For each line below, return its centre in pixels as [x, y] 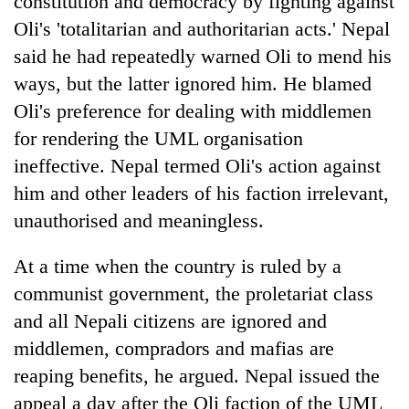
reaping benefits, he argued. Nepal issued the [197, 375]
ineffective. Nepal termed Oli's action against [197, 165]
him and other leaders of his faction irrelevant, [201, 193]
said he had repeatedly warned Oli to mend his [203, 56]
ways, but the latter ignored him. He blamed [193, 83]
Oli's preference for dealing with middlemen [193, 110]
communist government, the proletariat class [194, 293]
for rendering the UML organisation [158, 138]
